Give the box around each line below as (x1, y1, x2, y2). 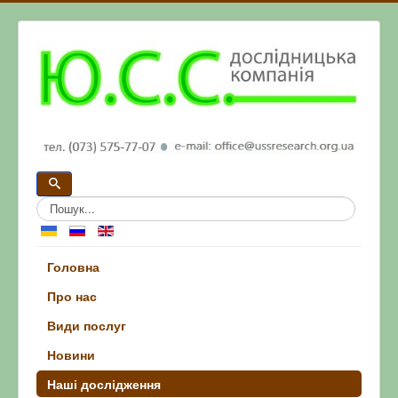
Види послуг (47, 315, 126, 334)
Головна (47, 257, 99, 275)
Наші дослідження (47, 374, 161, 393)
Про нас (47, 286, 97, 305)
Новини (47, 345, 95, 363)
